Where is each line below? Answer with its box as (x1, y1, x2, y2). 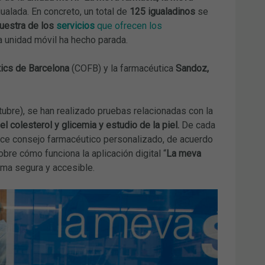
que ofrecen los (94, 20, 162, 31)
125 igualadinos (129, 5, 195, 17)
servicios (56, 20, 95, 31)
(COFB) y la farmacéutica (69, 62, 176, 74)
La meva (166, 147, 201, 159)
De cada (181, 119, 215, 131)
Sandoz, (175, 62, 209, 74)
